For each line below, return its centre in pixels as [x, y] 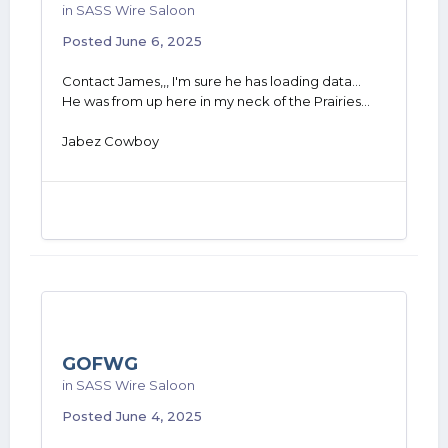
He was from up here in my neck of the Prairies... [216, 101]
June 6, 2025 [159, 41]
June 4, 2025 [159, 416]
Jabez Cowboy [110, 141]
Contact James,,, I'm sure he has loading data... [211, 81]
